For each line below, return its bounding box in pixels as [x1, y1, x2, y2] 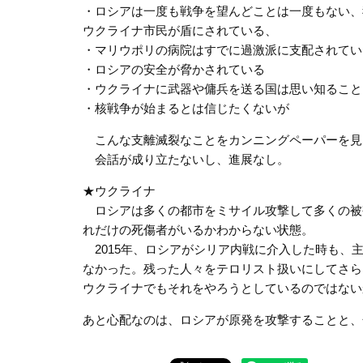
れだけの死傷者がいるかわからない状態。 [83, 223, 314, 237]
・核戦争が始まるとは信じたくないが [83, 101, 289, 116]
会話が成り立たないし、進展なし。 [83, 152, 289, 167]
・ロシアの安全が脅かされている [83, 62, 265, 77]
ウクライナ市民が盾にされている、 [83, 23, 277, 38]
